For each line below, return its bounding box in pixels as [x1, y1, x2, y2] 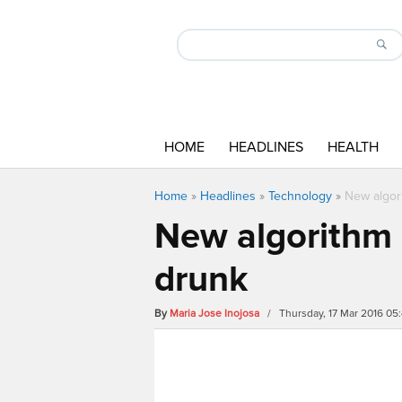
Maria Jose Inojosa [170, 307, 259, 320]
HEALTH [328, 138, 379, 156]
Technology [268, 188, 332, 204]
